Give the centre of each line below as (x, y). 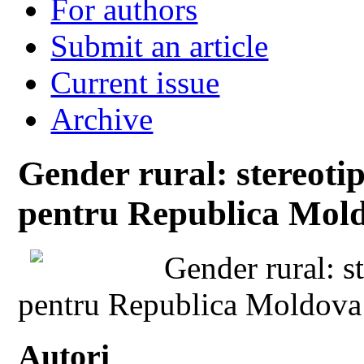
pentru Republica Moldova (190, 304)
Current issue (135, 82)
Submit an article (160, 45)
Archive (102, 119)
